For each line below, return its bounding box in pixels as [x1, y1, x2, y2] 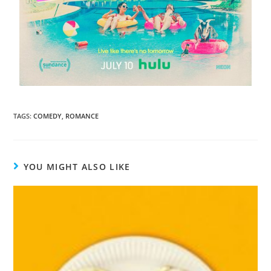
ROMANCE [65, 111, 99, 120]
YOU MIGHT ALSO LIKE [23, 160, 131, 172]
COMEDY [33, 111, 62, 120]
